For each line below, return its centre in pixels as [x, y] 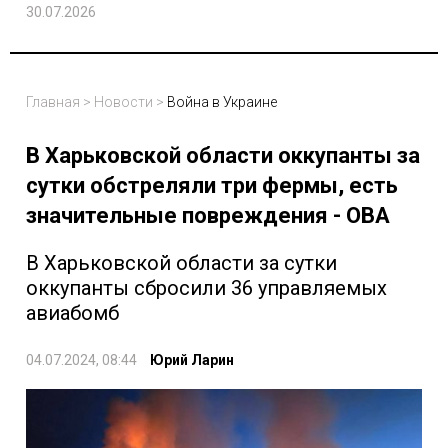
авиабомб [72, 313]
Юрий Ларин [192, 360]
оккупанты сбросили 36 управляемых [206, 288]
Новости [123, 102]
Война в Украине [222, 102]
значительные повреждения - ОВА [208, 216]
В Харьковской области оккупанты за [223, 156]
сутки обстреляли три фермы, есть [212, 186]
